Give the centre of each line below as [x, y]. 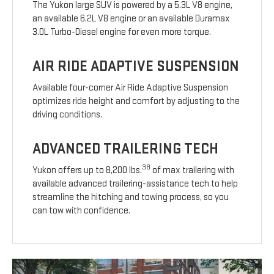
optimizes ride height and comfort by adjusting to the [136, 101]
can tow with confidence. [82, 211]
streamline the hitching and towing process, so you [131, 197]
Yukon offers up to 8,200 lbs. [87, 170]
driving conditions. [68, 115]
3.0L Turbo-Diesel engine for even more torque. [122, 32]
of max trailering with [193, 170]
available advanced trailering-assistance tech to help [135, 184]
